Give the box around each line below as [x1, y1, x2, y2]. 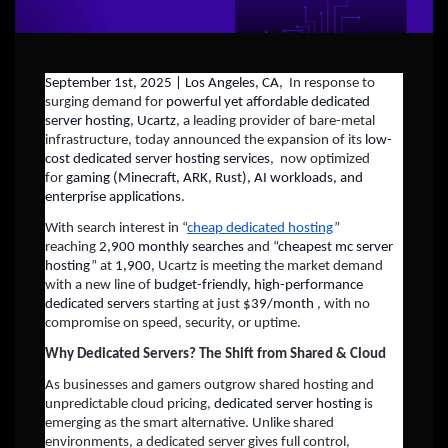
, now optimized [270, 152, 370, 168]
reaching [45, 240, 99, 256]
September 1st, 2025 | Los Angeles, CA [45, 76, 279, 92]
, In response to [279, 76, 375, 92]
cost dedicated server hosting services [45, 152, 270, 168]
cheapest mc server [278, 240, 393, 256]
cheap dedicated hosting [187, 221, 334, 237]
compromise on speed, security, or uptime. [45, 316, 301, 332]
